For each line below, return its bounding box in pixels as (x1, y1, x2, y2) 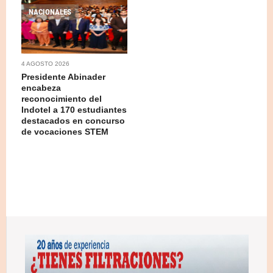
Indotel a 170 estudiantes (21, 104, 127, 115)
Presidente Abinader (21, 71, 105, 82)
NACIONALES (29, 7, 71, 16)
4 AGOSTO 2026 (21, 60, 69, 67)
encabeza (21, 82, 61, 93)
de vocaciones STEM (21, 126, 108, 136)
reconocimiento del (21, 93, 102, 104)
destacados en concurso (21, 115, 125, 126)
